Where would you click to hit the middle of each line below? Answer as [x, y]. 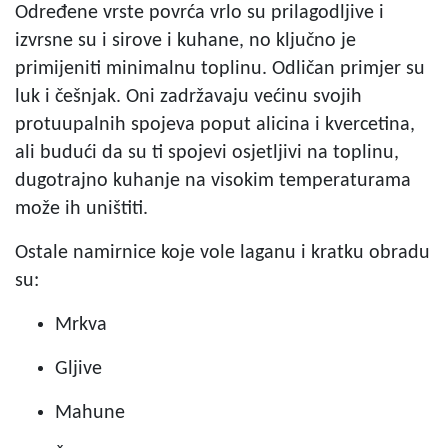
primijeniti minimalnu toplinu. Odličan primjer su [220, 68]
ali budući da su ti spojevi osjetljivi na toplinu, [207, 152]
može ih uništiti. [81, 208]
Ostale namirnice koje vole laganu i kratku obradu [222, 252]
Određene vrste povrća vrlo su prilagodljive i [199, 12]
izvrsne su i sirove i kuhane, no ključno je [185, 40]
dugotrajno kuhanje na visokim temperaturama [213, 180]
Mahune [90, 412]
